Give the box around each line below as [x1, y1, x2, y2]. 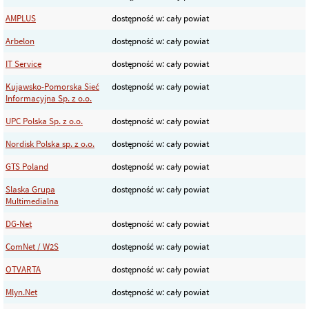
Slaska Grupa [6, 183, 55, 195]
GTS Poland [6, 160, 48, 172]
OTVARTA [6, 263, 41, 275]
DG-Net [6, 217, 32, 230]
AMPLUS [6, 12, 36, 24]
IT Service [6, 57, 41, 70]
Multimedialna [6, 195, 59, 207]
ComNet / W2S [6, 240, 59, 252]
